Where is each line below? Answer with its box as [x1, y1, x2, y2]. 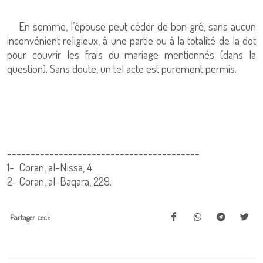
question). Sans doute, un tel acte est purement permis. [7, 61, 237, 76]
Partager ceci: [10, 213, 50, 222]
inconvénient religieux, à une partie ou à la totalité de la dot [7, 33, 256, 48]
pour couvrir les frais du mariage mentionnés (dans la [7, 47, 256, 62]
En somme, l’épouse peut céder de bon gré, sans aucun [7, 19, 256, 33]
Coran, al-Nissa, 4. [16, 160, 94, 174]
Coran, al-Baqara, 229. [19, 174, 112, 188]
